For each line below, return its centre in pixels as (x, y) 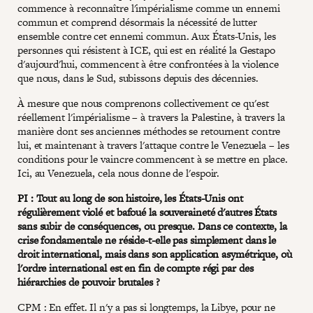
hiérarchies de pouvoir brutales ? (89, 282)
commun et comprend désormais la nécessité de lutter (137, 22)
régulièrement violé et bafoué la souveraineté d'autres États (147, 212)
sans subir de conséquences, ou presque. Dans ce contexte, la (152, 226)
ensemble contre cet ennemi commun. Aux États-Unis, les (147, 36)
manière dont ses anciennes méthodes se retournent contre (149, 131)
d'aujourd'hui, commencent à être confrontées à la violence (148, 64)
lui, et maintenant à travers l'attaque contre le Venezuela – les (153, 145)
